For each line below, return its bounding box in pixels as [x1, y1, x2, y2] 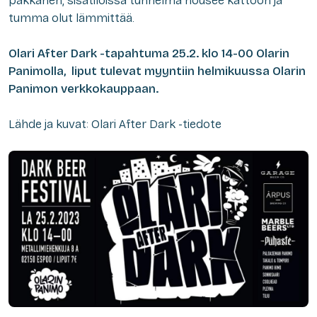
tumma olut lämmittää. [8, 10, 134, 25]
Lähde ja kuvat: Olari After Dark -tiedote [8, 116, 221, 132]
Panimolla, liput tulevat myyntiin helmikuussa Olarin [8, 63, 306, 79]
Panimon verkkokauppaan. [8, 81, 158, 96]
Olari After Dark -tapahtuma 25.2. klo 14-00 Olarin [8, 45, 289, 61]
